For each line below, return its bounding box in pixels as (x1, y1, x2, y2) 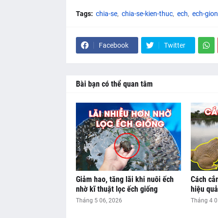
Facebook (98, 41, 128, 50)
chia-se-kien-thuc (121, 10, 173, 18)
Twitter (163, 41, 185, 50)
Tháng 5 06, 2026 (75, 197, 122, 204)
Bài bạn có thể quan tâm (75, 79, 153, 89)
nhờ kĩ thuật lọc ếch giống (75, 184, 158, 194)
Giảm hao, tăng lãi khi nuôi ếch (75, 175, 174, 184)
